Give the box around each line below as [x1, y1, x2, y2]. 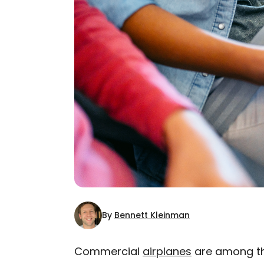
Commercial [74, 244, 143, 259]
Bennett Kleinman [114, 209, 190, 221]
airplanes [143, 244, 192, 259]
